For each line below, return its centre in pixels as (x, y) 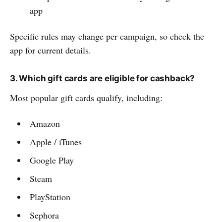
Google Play (52, 160)
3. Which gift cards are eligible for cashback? (103, 78)
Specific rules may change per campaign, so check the (107, 36)
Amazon (45, 123)
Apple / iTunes (55, 142)
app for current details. (51, 50)
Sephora (44, 215)
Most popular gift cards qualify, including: (86, 98)
